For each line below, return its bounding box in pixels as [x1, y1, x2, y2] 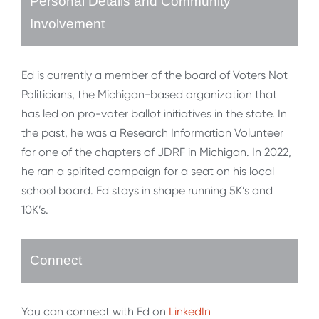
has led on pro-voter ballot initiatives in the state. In [21, 107, 287, 121]
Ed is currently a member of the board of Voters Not [21, 68, 288, 83]
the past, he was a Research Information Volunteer [21, 126, 283, 140]
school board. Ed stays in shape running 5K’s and [21, 184, 273, 198]
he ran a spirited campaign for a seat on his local [21, 164, 274, 179]
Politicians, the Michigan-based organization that [21, 88, 277, 102]
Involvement [30, 16, 105, 32]
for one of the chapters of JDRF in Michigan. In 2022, [21, 145, 291, 159]
